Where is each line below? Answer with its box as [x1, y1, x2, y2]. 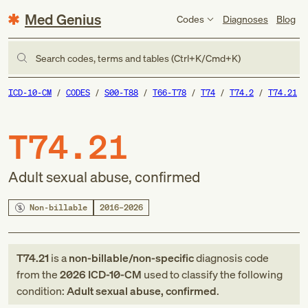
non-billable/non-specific [69, 250, 194, 265]
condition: [16, 283, 67, 298]
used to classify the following [142, 267, 283, 282]
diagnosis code [194, 250, 269, 265]
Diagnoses [222, 12, 268, 25]
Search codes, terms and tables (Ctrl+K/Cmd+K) [36, 51, 241, 65]
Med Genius [25, 9, 101, 29]
